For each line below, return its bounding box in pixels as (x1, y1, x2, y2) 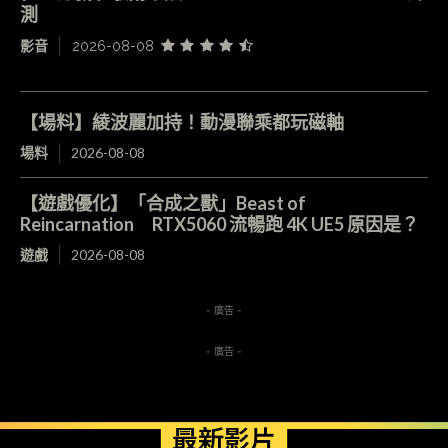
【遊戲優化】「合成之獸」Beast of (20, 192, 306, 215)
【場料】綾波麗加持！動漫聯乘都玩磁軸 (20, 111, 344, 134)
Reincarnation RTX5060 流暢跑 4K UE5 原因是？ (20, 213, 419, 236)
